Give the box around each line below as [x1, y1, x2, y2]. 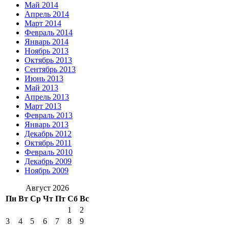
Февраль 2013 [25, 110, 73, 120]
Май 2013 [25, 83, 58, 92]
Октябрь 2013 [25, 55, 72, 64]
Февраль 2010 [25, 147, 73, 156]
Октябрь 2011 [25, 138, 72, 147]
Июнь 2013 [25, 74, 63, 83]
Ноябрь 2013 [25, 46, 68, 55]
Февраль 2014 [25, 28, 73, 37]
